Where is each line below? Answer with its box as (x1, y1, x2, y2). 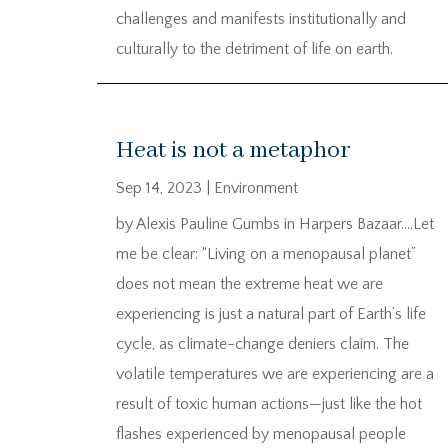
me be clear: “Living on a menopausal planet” (116, 244, 416, 263)
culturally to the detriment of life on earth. (116, 40, 393, 59)
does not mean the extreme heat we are (116, 274, 383, 293)
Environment (214, 178, 298, 197)
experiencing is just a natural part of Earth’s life (116, 304, 426, 323)
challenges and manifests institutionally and (116, 10, 406, 29)
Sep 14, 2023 (116, 178, 202, 197)
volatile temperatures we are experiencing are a (116, 364, 434, 383)
